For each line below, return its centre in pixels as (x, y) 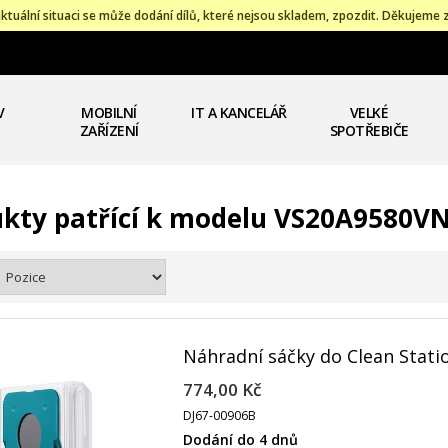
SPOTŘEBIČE (369, 130)
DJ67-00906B (219, 415)
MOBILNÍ (109, 112)
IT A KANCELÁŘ (239, 112)
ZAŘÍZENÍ (109, 130)
